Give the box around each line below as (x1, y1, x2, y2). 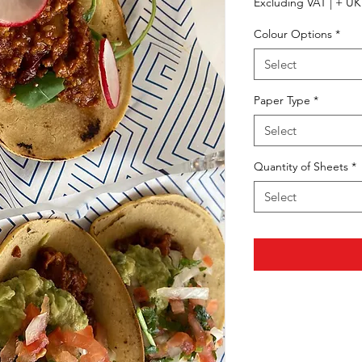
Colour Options (254, 26, 332, 41)
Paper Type (254, 92, 310, 107)
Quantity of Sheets (254, 158, 348, 174)
